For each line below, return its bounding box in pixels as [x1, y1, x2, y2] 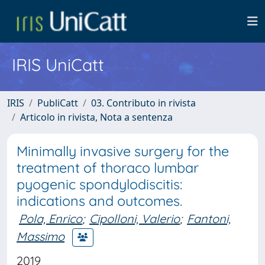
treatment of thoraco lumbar [17, 159, 199, 176]
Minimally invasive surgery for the [17, 143, 229, 160]
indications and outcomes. [17, 192, 182, 209]
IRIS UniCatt [12, 54, 104, 75]
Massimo [17, 228, 64, 244]
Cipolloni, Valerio [89, 211, 180, 226]
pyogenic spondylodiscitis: [17, 176, 182, 193]
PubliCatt [37, 96, 78, 109]
